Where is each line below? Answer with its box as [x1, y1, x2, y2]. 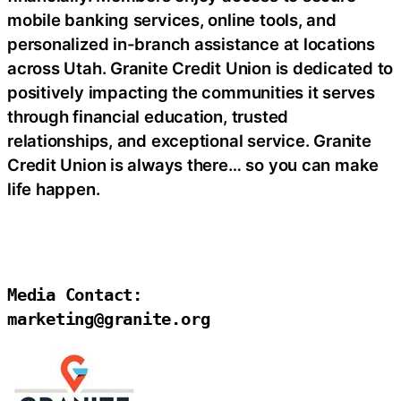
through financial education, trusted [7, 106, 289, 126]
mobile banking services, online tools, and [7, 9, 337, 30]
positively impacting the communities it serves [7, 81, 375, 102]
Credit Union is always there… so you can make [7, 154, 380, 175]
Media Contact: [7, 285, 142, 304]
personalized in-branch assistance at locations [7, 33, 375, 54]
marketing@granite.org [7, 309, 210, 328]
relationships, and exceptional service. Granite [7, 130, 371, 150]
